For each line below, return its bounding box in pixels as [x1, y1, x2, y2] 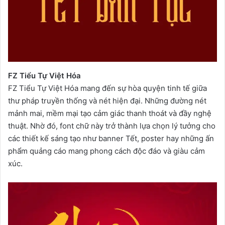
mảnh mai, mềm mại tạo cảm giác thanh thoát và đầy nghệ [8, 108, 211, 118]
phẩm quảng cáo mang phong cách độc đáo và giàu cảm [8, 146, 205, 156]
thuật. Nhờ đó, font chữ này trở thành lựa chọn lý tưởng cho [8, 121, 215, 131]
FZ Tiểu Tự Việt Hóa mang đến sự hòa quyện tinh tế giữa [8, 83, 207, 93]
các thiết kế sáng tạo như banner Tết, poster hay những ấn [8, 134, 214, 143]
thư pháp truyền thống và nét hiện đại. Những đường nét [8, 96, 206, 105]
